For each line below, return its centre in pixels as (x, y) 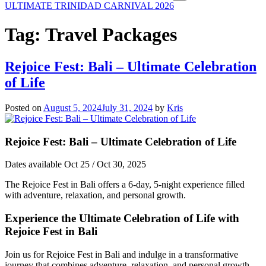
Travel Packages (111, 35)
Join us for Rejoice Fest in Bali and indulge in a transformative (121, 254)
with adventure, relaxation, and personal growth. (95, 195)
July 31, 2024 (127, 107)
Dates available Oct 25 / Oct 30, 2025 (75, 164)
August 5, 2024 (72, 107)
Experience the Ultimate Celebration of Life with (122, 218)
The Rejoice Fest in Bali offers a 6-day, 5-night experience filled (125, 185)
